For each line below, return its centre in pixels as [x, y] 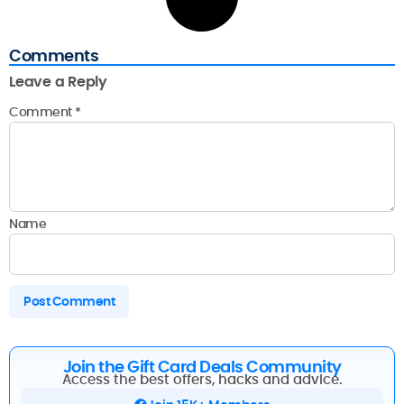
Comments [54, 55]
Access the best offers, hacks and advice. [202, 380]
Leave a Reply [58, 81]
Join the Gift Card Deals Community [202, 367]
